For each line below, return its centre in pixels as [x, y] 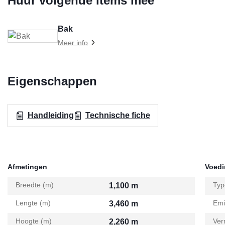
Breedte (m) [35, 185]
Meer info [73, 43]
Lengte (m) [33, 203]
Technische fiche [118, 116]
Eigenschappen [52, 81]
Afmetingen [27, 167]
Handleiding [50, 116]
